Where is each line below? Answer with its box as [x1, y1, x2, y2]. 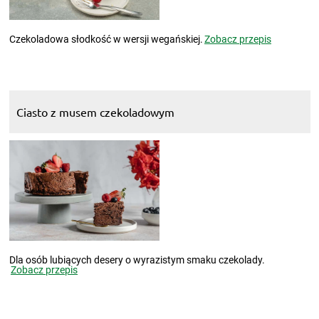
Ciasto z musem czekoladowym [16, 104, 174, 119]
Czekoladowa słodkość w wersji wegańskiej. [9, 33, 203, 45]
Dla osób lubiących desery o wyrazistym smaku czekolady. [9, 254, 265, 266]
